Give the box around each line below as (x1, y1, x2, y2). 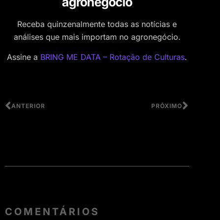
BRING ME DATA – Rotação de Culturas (40, 52, 185, 62)
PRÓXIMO (151, 102, 182, 110)
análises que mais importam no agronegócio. (13, 32, 181, 42)
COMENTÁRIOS (5, 206, 100, 218)
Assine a (7, 52, 40, 62)
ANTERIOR (11, 102, 45, 110)
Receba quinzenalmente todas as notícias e (17, 19, 177, 29)
